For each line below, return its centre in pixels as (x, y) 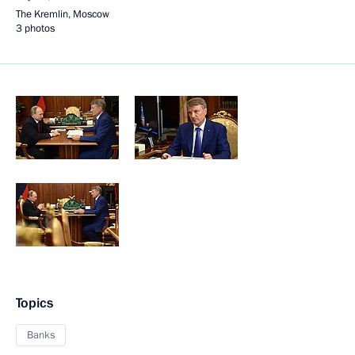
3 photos (35, 29)
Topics (34, 303)
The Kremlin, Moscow (63, 14)
